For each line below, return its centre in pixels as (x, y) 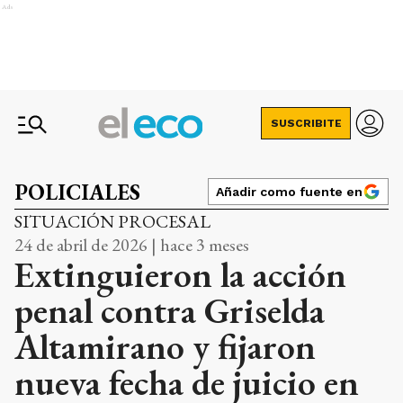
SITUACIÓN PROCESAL (112, 221)
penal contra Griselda (170, 310)
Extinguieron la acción (180, 274)
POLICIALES (77, 192)
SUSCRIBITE (306, 123)
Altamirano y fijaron (165, 346)
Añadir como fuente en (289, 192)
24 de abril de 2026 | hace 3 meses (132, 245)
